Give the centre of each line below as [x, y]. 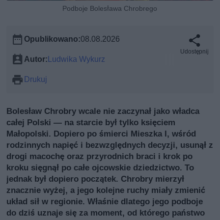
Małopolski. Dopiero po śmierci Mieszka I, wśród [101, 134]
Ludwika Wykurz [77, 59]
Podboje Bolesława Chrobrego [110, 9]
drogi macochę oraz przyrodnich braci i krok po [100, 156]
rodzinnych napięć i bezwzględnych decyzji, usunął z [110, 145]
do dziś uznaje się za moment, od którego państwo [106, 213]
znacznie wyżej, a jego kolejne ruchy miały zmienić [106, 190]
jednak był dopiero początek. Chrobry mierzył [96, 179]
